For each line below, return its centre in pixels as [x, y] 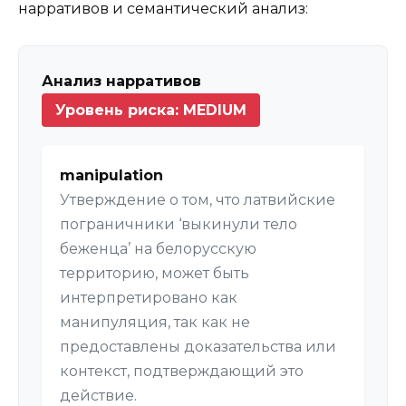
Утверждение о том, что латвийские [198, 200]
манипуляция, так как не [155, 323]
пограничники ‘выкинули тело [179, 225]
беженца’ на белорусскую [158, 249]
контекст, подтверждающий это [182, 372]
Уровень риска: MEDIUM [151, 111]
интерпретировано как [149, 298]
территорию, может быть [155, 274]
